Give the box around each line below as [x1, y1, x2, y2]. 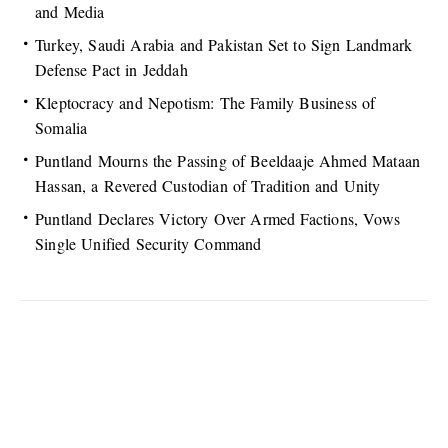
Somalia [35, 117, 88, 139]
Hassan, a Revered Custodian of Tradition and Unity [35, 175, 381, 197]
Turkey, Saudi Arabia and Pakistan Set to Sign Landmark [35, 34, 413, 56]
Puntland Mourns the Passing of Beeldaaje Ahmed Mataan [35, 150, 421, 172]
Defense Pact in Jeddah [35, 59, 188, 81]
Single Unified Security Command [35, 233, 262, 255]
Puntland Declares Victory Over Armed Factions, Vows [35, 208, 401, 230]
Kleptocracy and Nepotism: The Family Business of [35, 92, 376, 114]
